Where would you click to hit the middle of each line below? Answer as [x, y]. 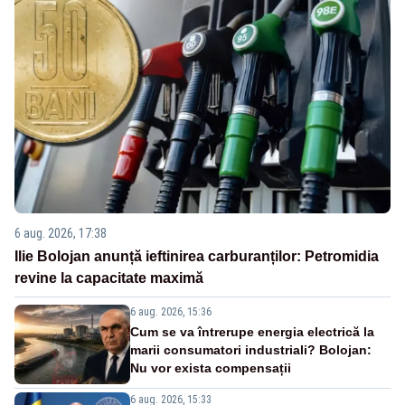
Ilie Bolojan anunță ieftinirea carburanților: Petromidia [197, 256]
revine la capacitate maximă [109, 278]
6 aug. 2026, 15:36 [171, 311]
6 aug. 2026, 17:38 [61, 233]
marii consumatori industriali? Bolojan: [251, 349]
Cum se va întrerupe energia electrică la [252, 331]
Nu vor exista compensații [211, 367]
